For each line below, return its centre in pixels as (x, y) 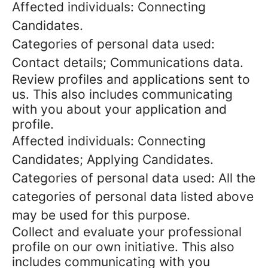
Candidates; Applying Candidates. (113, 159)
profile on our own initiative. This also (123, 247)
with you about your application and (119, 109)
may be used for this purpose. (101, 215)
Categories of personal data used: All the (134, 178)
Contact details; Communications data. (128, 63)
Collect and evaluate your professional (127, 232)
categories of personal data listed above (133, 197)
